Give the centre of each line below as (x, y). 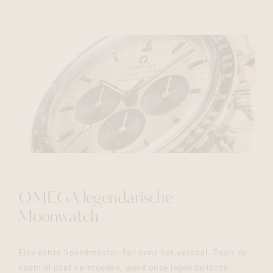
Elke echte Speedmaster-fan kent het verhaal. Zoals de (133, 253)
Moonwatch (58, 218)
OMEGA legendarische (95, 199)
